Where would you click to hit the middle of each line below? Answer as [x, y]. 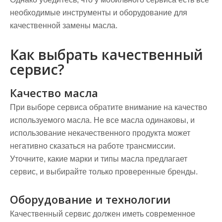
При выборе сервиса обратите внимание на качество [109, 107]
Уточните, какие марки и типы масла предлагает [99, 159]
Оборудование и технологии [90, 199]
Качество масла [54, 93]
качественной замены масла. [64, 26]
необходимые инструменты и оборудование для [99, 13]
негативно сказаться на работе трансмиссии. [93, 146]
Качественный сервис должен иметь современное [103, 214]
